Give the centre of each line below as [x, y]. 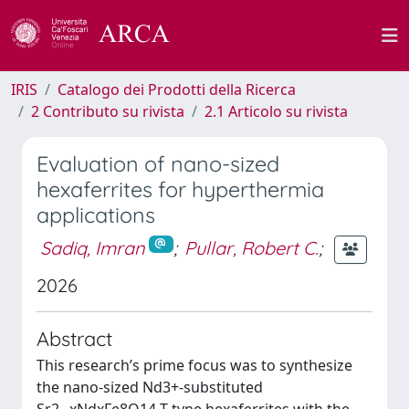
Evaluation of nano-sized [158, 164]
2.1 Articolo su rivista [276, 111]
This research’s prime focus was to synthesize [194, 365]
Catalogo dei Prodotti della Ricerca [177, 89]
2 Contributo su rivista [108, 111]
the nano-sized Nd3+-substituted [150, 387]
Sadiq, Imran [93, 247]
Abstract [74, 338]
